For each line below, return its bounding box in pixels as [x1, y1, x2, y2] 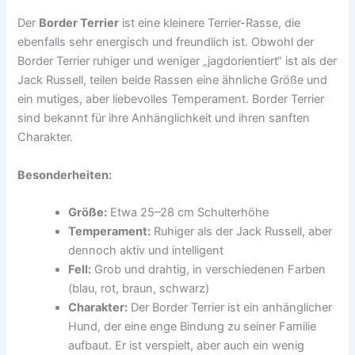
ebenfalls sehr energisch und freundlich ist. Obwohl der [17, 35, 315, 50]
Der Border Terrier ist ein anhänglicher [128, 300, 333, 315]
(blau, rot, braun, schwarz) [68, 281, 210, 296]
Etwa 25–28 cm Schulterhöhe [107, 204, 269, 219]
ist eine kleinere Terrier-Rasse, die [119, 16, 301, 31]
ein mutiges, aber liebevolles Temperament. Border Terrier [17, 92, 325, 107]
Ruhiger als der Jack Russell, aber [151, 223, 333, 239]
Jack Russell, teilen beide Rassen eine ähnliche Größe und [17, 73, 328, 88]
